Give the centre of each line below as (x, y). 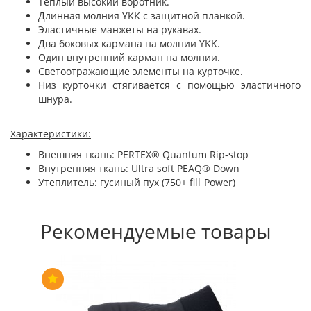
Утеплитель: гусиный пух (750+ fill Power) (169, 182)
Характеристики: (51, 134)
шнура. (55, 99)
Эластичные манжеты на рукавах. (120, 30)
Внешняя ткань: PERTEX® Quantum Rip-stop (143, 154)
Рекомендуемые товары (155, 231)
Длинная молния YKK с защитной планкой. (142, 16)
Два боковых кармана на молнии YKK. (129, 43)
